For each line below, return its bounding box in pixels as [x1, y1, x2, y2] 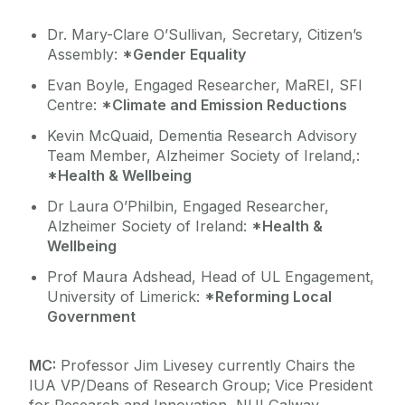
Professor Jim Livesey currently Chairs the [56, 355, 355, 374]
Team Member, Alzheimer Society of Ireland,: [47, 146, 360, 165]
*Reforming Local [204, 287, 332, 306]
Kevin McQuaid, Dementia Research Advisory [47, 126, 357, 145]
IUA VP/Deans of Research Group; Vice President [29, 375, 372, 394]
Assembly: [47, 44, 122, 63]
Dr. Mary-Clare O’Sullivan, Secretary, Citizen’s [47, 24, 363, 43]
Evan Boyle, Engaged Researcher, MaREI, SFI [47, 75, 363, 94]
